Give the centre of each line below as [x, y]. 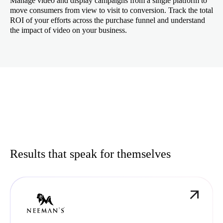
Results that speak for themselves [90, 154]
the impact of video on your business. [68, 30]
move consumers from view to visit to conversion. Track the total [111, 10]
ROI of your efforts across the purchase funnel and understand [108, 20]
